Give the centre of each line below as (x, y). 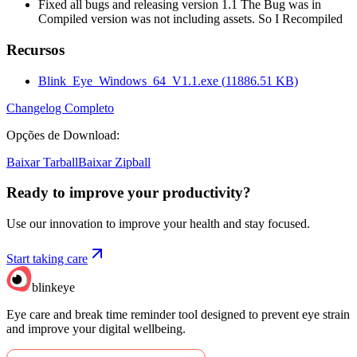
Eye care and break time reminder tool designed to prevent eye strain (178, 315)
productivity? (207, 193)
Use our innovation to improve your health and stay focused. (158, 224)
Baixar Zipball (114, 162)
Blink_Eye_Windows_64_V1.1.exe (128, 80)
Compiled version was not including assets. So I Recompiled (190, 19)
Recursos (35, 50)
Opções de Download (61, 135)
